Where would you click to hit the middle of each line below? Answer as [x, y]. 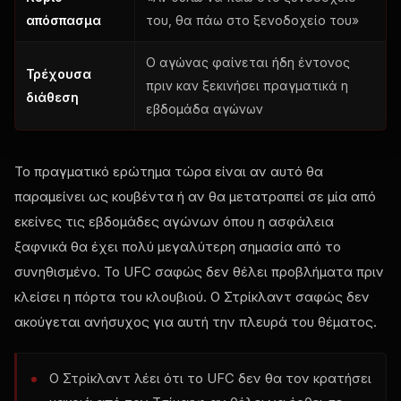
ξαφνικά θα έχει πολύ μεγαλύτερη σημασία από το [178, 246]
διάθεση [52, 97]
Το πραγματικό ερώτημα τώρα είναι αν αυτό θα [169, 171]
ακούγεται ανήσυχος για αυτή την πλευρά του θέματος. [196, 321]
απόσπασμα [64, 20]
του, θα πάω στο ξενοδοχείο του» [252, 20]
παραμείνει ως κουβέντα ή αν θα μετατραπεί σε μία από [195, 196]
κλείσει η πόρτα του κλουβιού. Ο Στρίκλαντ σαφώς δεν [192, 296]
